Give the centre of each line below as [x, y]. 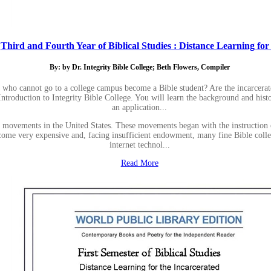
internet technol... [139, 145]
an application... [140, 107]
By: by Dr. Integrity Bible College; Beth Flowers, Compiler [139, 68]
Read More [139, 163]
